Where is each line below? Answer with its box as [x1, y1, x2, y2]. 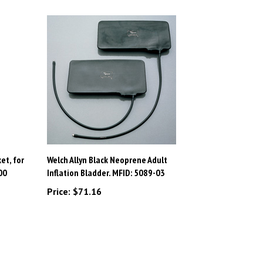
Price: [46, 173, 70, 185]
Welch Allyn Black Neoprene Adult [46, 141, 167, 153]
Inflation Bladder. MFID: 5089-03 [46, 154, 165, 166]
